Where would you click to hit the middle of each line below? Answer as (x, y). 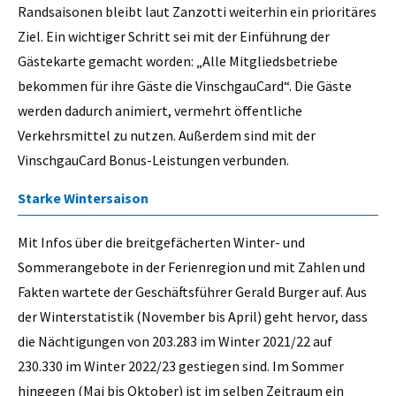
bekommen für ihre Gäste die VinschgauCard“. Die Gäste (185, 85)
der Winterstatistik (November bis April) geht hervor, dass (193, 317)
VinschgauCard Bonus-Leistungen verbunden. (153, 160)
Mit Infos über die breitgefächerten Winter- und (161, 243)
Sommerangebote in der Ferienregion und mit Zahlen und (191, 267)
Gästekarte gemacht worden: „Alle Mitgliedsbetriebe (178, 61)
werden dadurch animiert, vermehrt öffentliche (160, 110)
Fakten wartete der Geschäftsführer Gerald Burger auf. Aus (192, 292)
